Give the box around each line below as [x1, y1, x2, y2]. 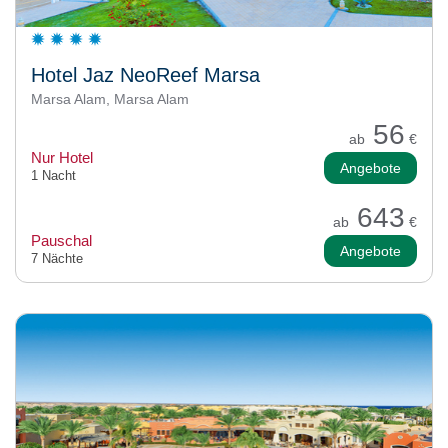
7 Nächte [31, 250, 83, 266]
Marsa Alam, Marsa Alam [31, 90, 189, 107]
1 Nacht [31, 167, 76, 183]
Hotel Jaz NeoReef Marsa [31, 63, 260, 86]
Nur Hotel [31, 148, 93, 166]
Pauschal [31, 231, 92, 249]
